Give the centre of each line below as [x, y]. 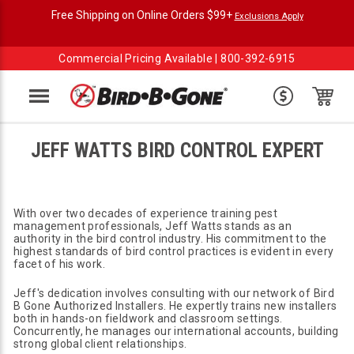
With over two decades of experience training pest [146, 213]
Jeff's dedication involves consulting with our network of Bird [174, 293]
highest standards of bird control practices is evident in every [174, 251]
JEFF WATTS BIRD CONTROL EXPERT [177, 151]
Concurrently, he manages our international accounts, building [176, 331]
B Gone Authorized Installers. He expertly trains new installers [175, 306]
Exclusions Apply [269, 16]
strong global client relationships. [100, 344]
